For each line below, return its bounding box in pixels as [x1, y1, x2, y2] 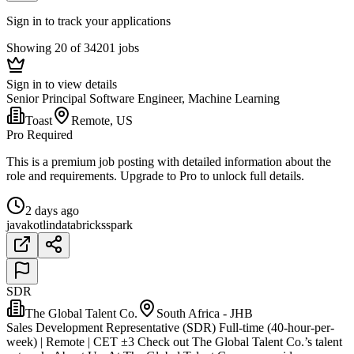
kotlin [27, 218, 55, 232]
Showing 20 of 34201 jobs [6, 41, 139, 55]
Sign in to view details [6, 77, 117, 92]
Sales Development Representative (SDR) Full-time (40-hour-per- [6, 321, 334, 335]
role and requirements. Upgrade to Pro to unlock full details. [6, 169, 304, 183]
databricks [55, 218, 106, 232]
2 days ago [25, 204, 79, 218]
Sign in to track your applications [6, 14, 171, 28]
